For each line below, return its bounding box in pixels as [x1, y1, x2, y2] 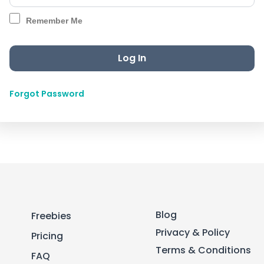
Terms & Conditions [155, 243, 251, 257]
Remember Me [24, 15, 82, 25]
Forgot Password [9, 87, 84, 100]
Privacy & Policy [155, 225, 230, 239]
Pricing [31, 229, 64, 243]
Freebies [31, 209, 72, 223]
